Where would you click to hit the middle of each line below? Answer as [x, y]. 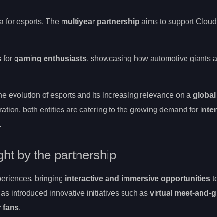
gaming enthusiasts [50, 59]
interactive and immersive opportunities [138, 179]
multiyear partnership [100, 22]
